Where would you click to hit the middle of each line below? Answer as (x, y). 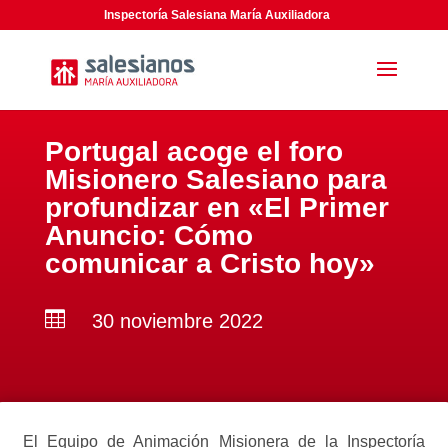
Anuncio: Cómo (148, 235)
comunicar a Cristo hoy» (209, 263)
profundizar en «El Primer (216, 207)
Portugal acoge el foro (193, 151)
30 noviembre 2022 (177, 321)
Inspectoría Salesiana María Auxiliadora (217, 15)
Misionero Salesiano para (215, 179)
